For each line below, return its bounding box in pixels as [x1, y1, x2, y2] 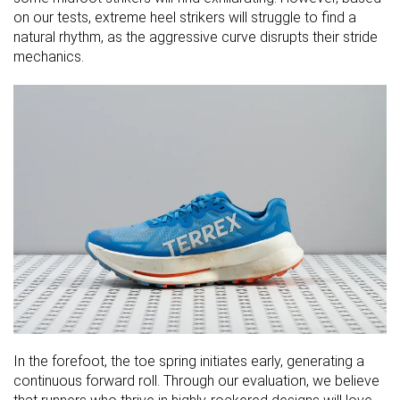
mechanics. [13, 48, 84, 66]
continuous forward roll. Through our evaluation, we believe [13, 371, 379, 389]
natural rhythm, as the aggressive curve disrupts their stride [13, 29, 378, 46]
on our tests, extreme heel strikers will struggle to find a [13, 9, 356, 27]
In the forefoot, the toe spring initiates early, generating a [13, 352, 364, 370]
